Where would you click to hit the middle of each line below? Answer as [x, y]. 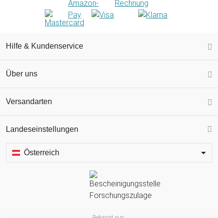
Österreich [42, 153]
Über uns [22, 74]
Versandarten [29, 102]
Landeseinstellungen [42, 129]
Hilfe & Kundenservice [45, 46]
